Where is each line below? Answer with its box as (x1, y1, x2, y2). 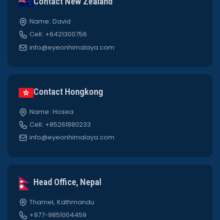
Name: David (29, 17, 71, 26)
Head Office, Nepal (33, 176, 101, 188)
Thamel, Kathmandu (29, 197, 94, 207)
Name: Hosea (29, 107, 74, 116)
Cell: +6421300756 (29, 29, 87, 39)
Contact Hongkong (33, 86, 103, 97)
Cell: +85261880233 (29, 120, 91, 129)
